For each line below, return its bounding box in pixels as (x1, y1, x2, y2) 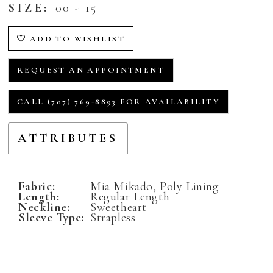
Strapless (90, 209, 136, 225)
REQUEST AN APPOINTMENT (16, 65, 165, 76)
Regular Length (90, 188, 170, 204)
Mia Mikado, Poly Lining (90, 178, 219, 194)
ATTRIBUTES (18, 130, 118, 146)
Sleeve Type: (18, 209, 85, 225)
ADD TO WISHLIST (29, 34, 126, 44)
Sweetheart (90, 199, 147, 214)
